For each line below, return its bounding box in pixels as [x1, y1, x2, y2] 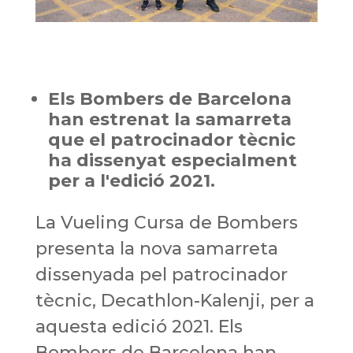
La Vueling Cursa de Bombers [35, 211, 298, 233]
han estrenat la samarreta [47, 108, 292, 130]
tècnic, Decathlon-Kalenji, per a [35, 289, 314, 311]
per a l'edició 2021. [47, 169, 215, 191]
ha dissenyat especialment [47, 149, 297, 171]
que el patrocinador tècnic [47, 128, 295, 150]
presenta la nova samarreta [35, 237, 278, 259]
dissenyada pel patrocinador [35, 263, 288, 285]
